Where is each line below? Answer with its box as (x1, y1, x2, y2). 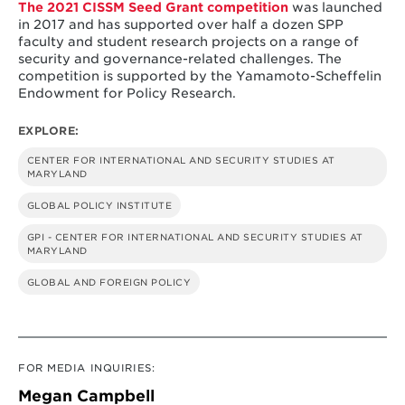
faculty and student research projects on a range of (17, 34, 359, 50)
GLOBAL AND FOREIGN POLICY (26, 276, 192, 287)
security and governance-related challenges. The (17, 52, 342, 67)
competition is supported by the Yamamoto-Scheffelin (17, 69, 381, 84)
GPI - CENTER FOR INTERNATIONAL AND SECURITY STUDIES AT (26, 231, 363, 242)
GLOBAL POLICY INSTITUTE (26, 199, 173, 211)
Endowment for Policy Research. (17, 86, 236, 101)
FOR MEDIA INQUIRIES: (17, 361, 155, 374)
